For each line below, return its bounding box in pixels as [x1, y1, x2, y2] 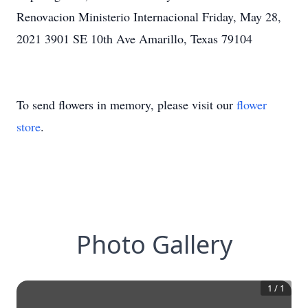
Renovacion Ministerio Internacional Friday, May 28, [16, 8, 281, 25]
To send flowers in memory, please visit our [16, 96, 236, 113]
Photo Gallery [76, 228, 232, 261]
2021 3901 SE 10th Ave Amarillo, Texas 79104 [16, 30, 252, 47]
